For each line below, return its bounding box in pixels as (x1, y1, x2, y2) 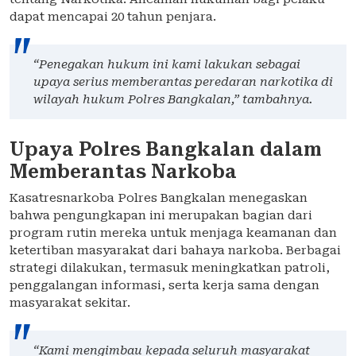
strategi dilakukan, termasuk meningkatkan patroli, (10, 261, 330, 276)
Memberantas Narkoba (10, 161, 237, 184)
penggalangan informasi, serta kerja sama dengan (10, 278, 319, 293)
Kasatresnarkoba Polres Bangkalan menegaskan (10, 191, 308, 206)
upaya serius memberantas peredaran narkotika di (33, 75, 333, 90)
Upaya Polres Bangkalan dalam (10, 138, 322, 161)
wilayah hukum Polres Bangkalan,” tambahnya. (33, 92, 312, 107)
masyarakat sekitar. (10, 296, 130, 311)
